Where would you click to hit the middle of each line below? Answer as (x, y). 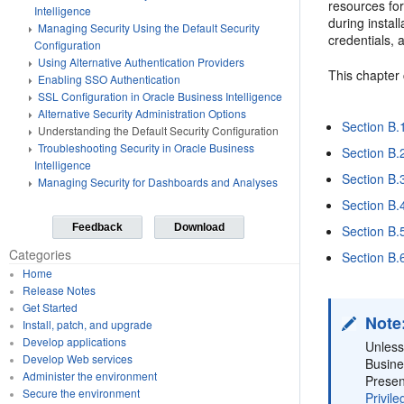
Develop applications (74, 341)
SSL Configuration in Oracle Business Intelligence (160, 96)
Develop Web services (77, 358)
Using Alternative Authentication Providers (141, 62)
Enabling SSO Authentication (109, 79)
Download (199, 227)
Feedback (98, 227)
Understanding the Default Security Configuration (158, 130)
